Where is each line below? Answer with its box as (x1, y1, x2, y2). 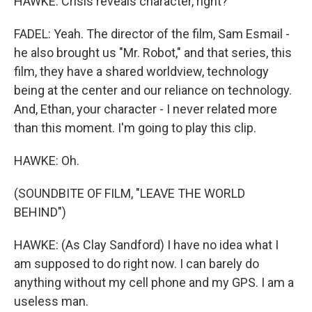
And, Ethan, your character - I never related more (14, 102, 277, 116)
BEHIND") (14, 205, 66, 219)
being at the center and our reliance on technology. (14, 83, 292, 97)
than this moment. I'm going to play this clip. (14, 120, 256, 135)
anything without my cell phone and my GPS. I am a (14, 275, 294, 290)
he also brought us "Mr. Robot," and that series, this (14, 45, 292, 60)
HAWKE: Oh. (14, 153, 79, 168)
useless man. (14, 294, 88, 309)
